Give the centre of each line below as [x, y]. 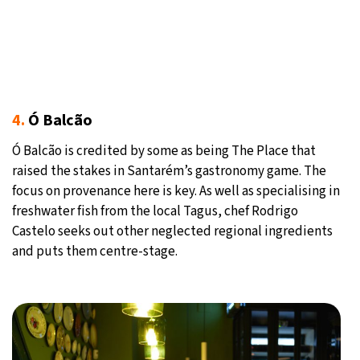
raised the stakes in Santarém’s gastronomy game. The [169, 171]
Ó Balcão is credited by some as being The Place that [164, 151]
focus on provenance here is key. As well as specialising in [176, 191]
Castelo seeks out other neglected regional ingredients [172, 231]
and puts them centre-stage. [95, 251]
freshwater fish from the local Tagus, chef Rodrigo [155, 211]
